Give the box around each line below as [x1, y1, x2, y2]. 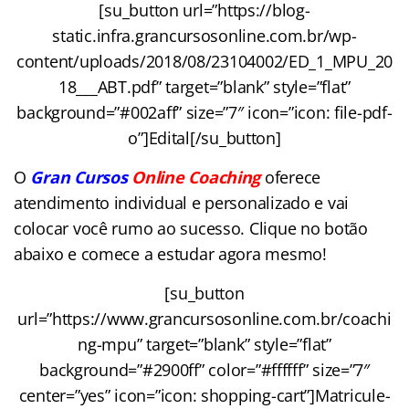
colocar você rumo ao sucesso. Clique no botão [14, 217, 368, 240]
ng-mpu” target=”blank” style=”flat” [78, 333, 331, 356]
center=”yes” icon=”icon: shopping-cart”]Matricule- [18, 384, 391, 407]
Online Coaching [131, 166, 261, 189]
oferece [260, 166, 321, 189]
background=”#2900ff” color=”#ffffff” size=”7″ [39, 359, 370, 382]
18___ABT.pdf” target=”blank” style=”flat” [58, 76, 351, 99]
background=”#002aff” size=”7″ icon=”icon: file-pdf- [16, 101, 393, 124]
